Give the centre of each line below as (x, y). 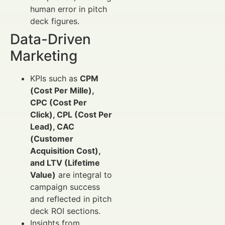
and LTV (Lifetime (65, 163)
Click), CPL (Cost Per (71, 115)
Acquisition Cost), (65, 151)
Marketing (44, 56)
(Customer (52, 139)
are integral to (84, 175)
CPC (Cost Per (59, 103)
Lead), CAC (52, 127)
